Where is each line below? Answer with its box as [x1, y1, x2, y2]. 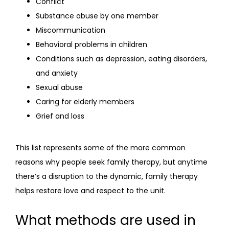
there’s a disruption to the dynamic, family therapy [15, 171, 198, 181]
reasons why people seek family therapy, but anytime [15, 157, 208, 167]
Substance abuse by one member [36, 11, 158, 21]
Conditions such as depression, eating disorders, [36, 54, 207, 64]
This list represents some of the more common [15, 143, 186, 153]
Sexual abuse [36, 82, 83, 93]
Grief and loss [36, 111, 84, 121]
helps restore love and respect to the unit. [15, 186, 166, 196]
